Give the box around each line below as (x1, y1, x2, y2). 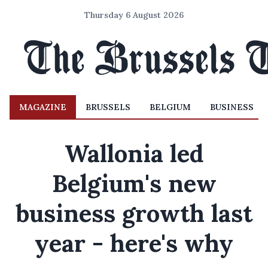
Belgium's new (51, 168, 217, 199)
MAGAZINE (19, 102, 66, 112)
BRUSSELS (86, 102, 130, 112)
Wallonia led (64, 138, 204, 169)
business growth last (16, 198, 252, 229)
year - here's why (35, 228, 233, 258)
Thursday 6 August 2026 (84, 10, 184, 20)
